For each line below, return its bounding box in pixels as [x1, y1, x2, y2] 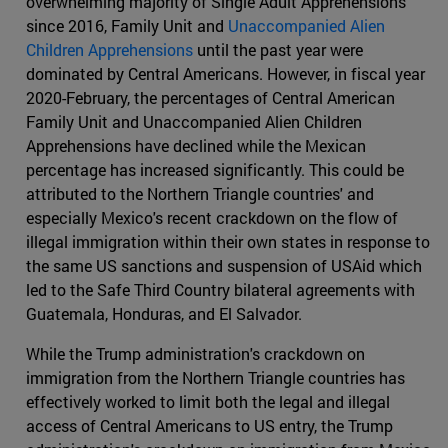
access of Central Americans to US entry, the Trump [26, 415, 393, 437]
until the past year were [193, 39, 363, 61]
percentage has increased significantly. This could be [26, 159, 404, 181]
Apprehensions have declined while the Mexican [26, 135, 366, 157]
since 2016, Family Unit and [26, 15, 228, 37]
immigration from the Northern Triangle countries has [26, 367, 405, 389]
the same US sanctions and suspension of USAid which [26, 255, 422, 277]
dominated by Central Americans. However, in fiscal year [26, 63, 425, 85]
